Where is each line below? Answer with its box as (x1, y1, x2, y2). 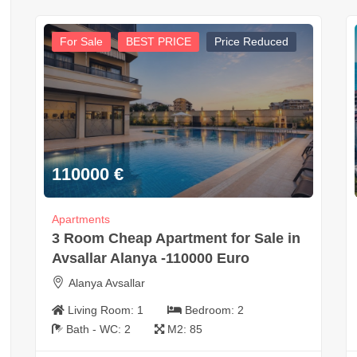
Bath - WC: (65, 323, 124, 336)
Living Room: (67, 304, 137, 317)
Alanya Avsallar (68, 277, 145, 290)
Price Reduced (214, 34, 288, 48)
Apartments (51, 213, 110, 226)
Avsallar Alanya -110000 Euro (51, 250, 249, 267)
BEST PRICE (125, 34, 191, 48)
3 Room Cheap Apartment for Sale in (51, 230, 300, 247)
